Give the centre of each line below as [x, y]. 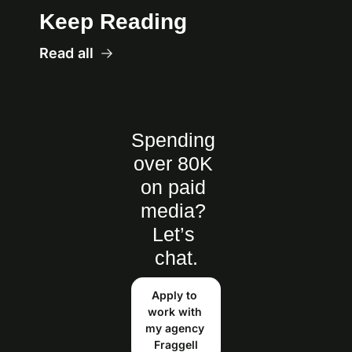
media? [173, 211]
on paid [173, 187]
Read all [66, 53]
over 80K [173, 164]
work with [174, 312]
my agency [174, 328]
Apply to [174, 295]
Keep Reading [113, 22]
